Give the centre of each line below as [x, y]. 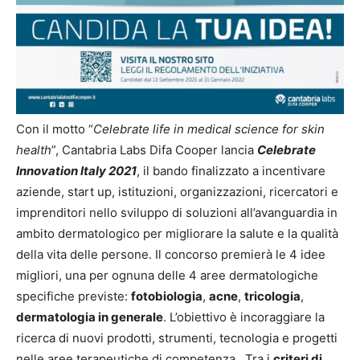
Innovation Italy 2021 [76, 171]
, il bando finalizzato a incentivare [231, 171]
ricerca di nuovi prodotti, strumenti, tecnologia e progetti [177, 338]
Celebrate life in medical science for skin [209, 129]
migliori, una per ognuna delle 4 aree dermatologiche [167, 275]
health [34, 150]
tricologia [272, 296]
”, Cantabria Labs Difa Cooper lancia [154, 150]
